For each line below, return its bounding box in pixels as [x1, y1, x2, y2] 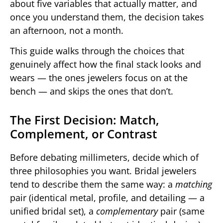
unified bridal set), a [10, 205, 96, 218]
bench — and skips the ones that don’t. [10, 85, 173, 98]
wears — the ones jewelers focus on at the [10, 72, 188, 84]
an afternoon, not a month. [10, 24, 123, 36]
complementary [96, 205, 158, 218]
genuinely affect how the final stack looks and [10, 58, 201, 71]
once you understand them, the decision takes [10, 10, 204, 23]
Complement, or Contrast [10, 125, 157, 142]
